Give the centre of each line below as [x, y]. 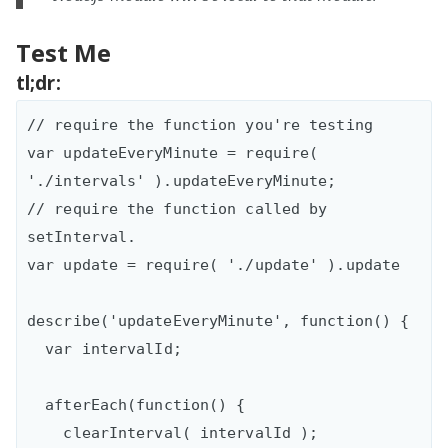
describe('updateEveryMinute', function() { [218, 321]
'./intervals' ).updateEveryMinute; [182, 181]
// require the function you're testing [200, 125]
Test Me [63, 53]
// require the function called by [177, 209]
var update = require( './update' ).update [214, 265]
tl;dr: [38, 83]
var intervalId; [36, 349]
